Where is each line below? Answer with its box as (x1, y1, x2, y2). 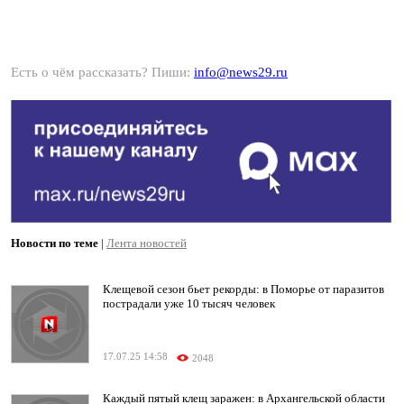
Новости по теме (11, 236, 98, 251)
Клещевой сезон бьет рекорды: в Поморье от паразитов (103, 282, 384, 297)
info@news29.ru (194, 65, 288, 79)
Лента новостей (106, 236, 187, 251)
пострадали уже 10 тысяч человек (103, 297, 275, 311)
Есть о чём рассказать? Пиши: (11, 65, 194, 79)
